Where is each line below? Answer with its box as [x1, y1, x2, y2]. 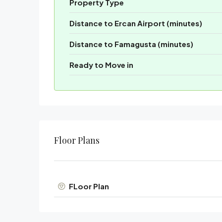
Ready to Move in [69, 59, 133, 69]
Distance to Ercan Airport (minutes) [69, 18, 202, 28]
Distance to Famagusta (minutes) [69, 39, 193, 49]
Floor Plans [54, 134, 100, 146]
